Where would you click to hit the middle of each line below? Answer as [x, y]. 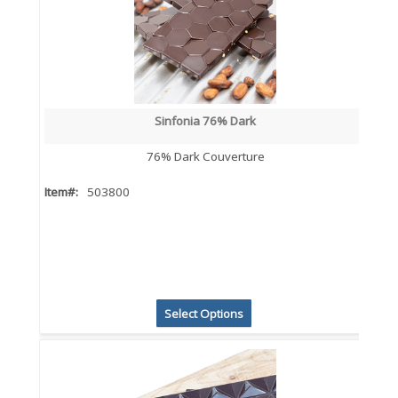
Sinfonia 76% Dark [206, 120]
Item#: [61, 191]
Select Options [203, 314]
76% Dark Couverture [205, 156]
